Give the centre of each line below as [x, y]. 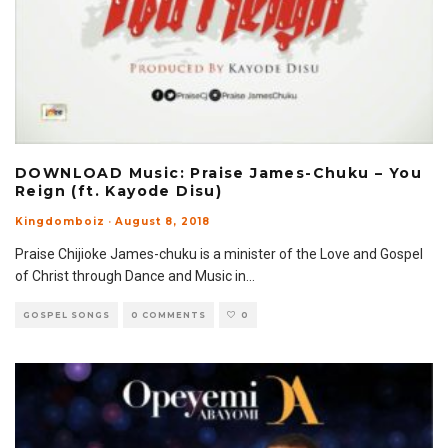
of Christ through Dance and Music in [130, 276]
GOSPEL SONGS [66, 315]
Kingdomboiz [60, 221]
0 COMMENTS [168, 315]
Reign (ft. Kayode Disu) [119, 191]
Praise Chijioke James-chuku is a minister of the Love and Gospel [219, 254]
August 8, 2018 [162, 221]
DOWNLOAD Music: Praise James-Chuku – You [218, 173]
